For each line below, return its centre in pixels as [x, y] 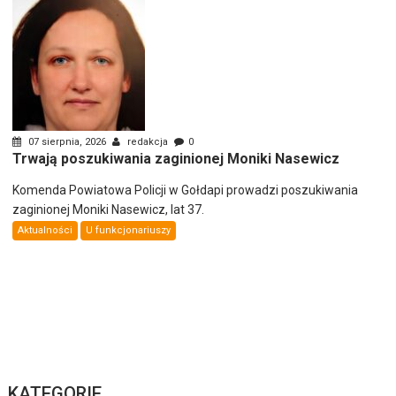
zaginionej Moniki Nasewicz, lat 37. [109, 209]
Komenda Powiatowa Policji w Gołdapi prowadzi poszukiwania [186, 190]
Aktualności [46, 230]
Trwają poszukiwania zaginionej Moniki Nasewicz [176, 158]
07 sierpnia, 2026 [68, 141]
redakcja [148, 141]
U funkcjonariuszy [129, 230]
